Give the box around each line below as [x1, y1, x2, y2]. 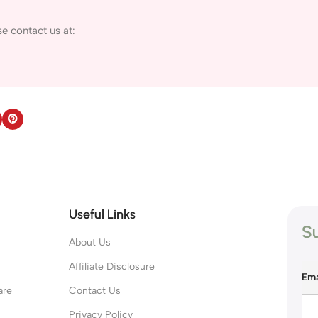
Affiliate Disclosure [68, 260, 155, 273]
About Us [68, 236, 111, 248]
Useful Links [68, 206, 136, 222]
